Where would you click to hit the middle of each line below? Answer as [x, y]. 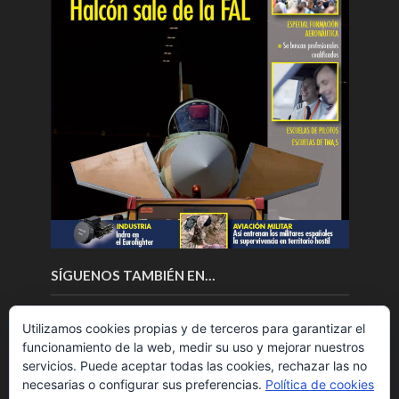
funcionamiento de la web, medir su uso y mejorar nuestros [193, 347]
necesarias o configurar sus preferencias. [144, 384]
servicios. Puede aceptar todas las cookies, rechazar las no [195, 366]
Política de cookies [320, 384]
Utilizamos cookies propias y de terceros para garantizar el [194, 328]
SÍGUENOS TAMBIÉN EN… [133, 276]
